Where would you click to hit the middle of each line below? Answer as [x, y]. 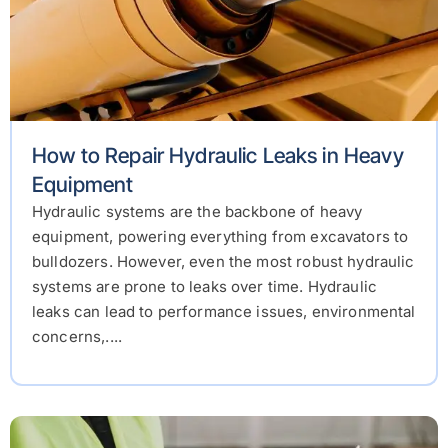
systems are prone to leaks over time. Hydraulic [205, 287]
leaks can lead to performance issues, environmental [224, 312]
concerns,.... [77, 337]
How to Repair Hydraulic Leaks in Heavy [218, 156]
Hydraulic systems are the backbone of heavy [197, 212]
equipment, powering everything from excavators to [220, 237]
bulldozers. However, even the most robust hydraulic [223, 262]
